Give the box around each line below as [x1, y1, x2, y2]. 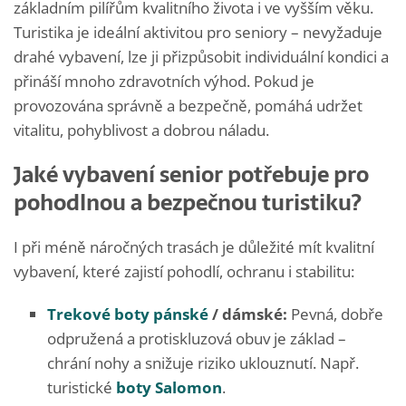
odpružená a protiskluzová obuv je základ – [47, 327, 346, 349]
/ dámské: [208, 303, 287, 324]
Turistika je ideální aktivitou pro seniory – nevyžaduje [14, 21, 382, 43]
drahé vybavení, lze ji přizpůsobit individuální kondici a [14, 45, 389, 67]
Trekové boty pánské [47, 303, 208, 324]
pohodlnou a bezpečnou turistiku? [14, 184, 362, 220]
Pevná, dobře [287, 303, 383, 324]
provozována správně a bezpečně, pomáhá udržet [14, 94, 362, 116]
